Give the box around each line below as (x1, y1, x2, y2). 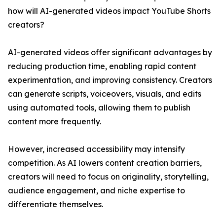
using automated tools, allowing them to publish (8, 103, 190, 113)
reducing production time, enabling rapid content (8, 61, 196, 72)
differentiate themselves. (8, 199, 103, 210)
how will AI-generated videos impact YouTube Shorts (8, 6, 211, 16)
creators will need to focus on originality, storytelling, (8, 172, 209, 182)
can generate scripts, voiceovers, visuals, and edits (8, 89, 201, 99)
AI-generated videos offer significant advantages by (8, 47, 212, 58)
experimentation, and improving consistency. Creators (8, 75, 212, 85)
